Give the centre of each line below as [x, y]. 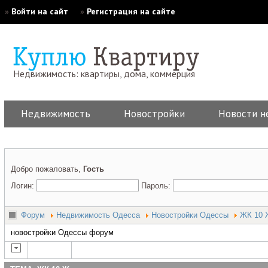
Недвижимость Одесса [98, 215]
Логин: [24, 186]
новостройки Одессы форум [62, 232]
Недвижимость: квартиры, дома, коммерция [104, 74]
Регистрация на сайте [131, 11]
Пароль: [157, 186]
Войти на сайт [39, 11]
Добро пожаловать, [47, 169]
